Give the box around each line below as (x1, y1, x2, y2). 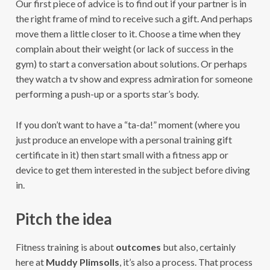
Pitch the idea (15, 209, 112, 229)
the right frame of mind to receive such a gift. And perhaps (15, 13, 253, 25)
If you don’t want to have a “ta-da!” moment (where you (15, 119, 240, 131)
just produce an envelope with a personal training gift (15, 134, 232, 146)
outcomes (115, 241, 161, 253)
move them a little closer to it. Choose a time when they (15, 28, 240, 40)
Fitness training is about (15, 241, 116, 253)
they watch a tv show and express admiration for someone (15, 73, 253, 85)
